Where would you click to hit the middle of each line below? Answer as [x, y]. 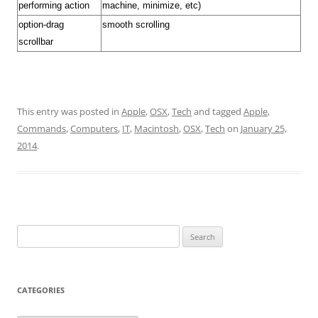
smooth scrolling [136, 24]
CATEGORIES [41, 290]
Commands [42, 128]
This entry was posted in [69, 111]
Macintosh [157, 128]
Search [31, 233]
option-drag [41, 24]
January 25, [264, 128]
